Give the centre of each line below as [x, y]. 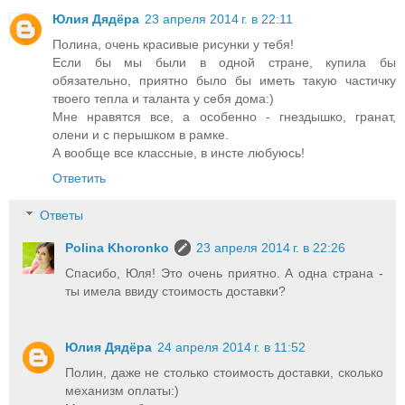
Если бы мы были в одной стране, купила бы [224, 62]
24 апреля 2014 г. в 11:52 [232, 348]
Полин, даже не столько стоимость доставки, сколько [224, 373]
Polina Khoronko [118, 248]
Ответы [62, 216]
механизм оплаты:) [122, 391]
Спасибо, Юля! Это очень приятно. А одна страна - [224, 273]
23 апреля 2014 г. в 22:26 [271, 248]
